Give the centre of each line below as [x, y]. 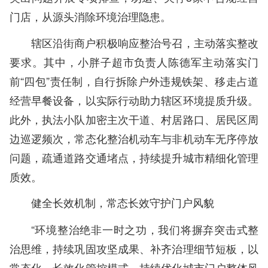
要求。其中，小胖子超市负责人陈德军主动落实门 [134, 61]
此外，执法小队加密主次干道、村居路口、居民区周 [134, 119]
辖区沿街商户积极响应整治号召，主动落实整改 [145, 42]
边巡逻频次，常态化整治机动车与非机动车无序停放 [134, 138]
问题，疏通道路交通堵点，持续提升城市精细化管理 [134, 157]
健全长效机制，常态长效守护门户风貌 [122, 202]
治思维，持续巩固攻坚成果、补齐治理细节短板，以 [134, 248]
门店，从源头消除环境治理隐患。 [90, 16]
